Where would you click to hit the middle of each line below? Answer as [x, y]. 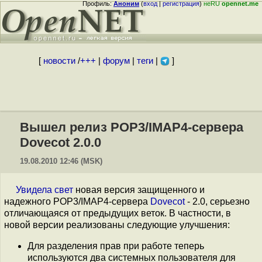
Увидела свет [44, 190]
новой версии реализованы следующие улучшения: [117, 225]
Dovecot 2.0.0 [61, 142]
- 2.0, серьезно [217, 201]
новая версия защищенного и [139, 190]
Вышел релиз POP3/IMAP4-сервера [132, 127]
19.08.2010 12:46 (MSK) [61, 161]
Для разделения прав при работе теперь [116, 246]
